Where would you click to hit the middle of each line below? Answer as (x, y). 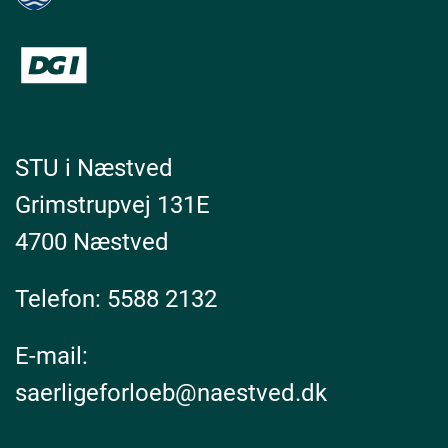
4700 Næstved (92, 242)
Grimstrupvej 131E (112, 205)
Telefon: (61, 299)
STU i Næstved (94, 168)
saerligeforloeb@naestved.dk (171, 393)
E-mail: (51, 356)
